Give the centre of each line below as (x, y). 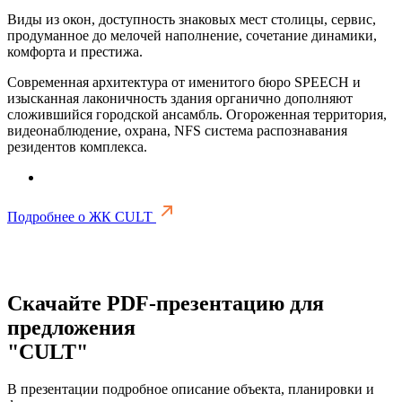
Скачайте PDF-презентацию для (166, 303)
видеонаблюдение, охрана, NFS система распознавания (177, 130)
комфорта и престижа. (75, 51)
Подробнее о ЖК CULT (82, 216)
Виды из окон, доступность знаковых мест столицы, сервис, (192, 19)
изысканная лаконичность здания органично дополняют (180, 98)
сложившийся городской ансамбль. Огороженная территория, (197, 114)
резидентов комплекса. (77, 146)
